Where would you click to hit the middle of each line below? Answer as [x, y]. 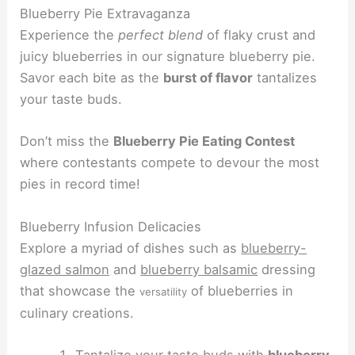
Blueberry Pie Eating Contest [204, 141]
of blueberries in [240, 290]
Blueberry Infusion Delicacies [111, 226]
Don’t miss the [67, 141]
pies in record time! [80, 184]
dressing [287, 269]
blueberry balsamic [199, 269]
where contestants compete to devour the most [170, 163]
